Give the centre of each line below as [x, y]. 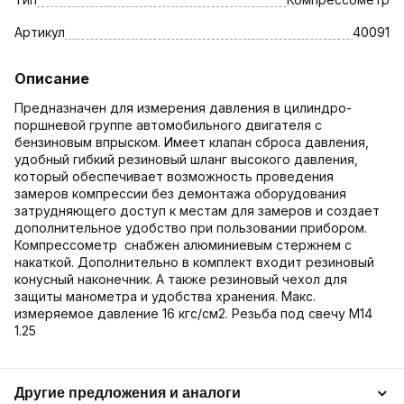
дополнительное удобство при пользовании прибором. [191, 227]
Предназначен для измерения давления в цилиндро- [183, 107]
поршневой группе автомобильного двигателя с [168, 124]
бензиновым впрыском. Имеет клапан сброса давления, [192, 142]
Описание [52, 78]
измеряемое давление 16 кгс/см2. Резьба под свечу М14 [193, 313]
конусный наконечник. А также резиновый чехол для [181, 279]
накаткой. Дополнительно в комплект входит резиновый [194, 262]
